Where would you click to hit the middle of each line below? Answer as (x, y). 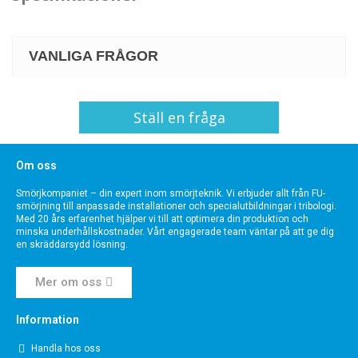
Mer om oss (68, 282)
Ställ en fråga (179, 117)
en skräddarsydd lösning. (72, 245)
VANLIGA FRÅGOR (93, 56)
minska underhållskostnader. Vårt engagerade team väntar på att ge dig (175, 232)
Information (48, 320)
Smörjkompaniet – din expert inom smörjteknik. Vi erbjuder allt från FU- (171, 194)
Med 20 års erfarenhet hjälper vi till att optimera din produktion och (162, 219)
